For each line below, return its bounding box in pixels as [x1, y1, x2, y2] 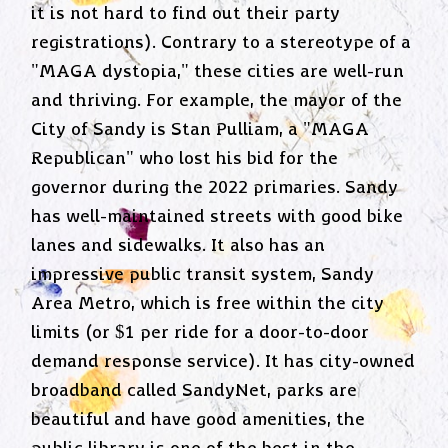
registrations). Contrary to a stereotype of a [31, 32, 412, 53]
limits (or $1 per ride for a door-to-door [31, 322, 370, 343]
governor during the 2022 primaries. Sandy [31, 177, 399, 198]
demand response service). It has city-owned [31, 351, 416, 372]
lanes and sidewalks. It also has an [31, 235, 326, 256]
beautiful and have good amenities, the [31, 409, 366, 430]
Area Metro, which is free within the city [31, 293, 385, 314]
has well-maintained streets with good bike [31, 206, 404, 227]
